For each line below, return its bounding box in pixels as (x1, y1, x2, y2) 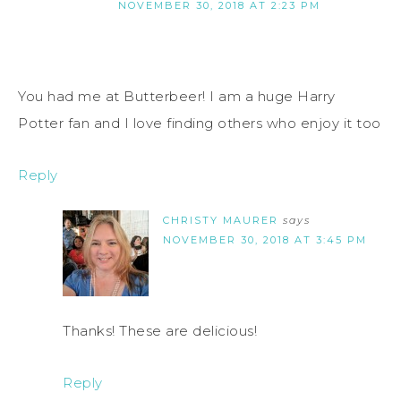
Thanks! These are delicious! (63, 322, 257, 340)
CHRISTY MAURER (163, 214, 278, 227)
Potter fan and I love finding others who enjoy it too (18, 115, 381, 132)
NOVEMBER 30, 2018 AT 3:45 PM (163, 234, 367, 247)
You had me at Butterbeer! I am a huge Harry (18, 88, 336, 106)
